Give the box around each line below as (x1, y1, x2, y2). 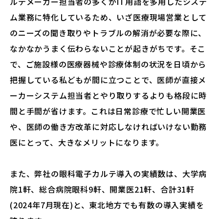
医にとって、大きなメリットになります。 (10, 136, 164, 148)
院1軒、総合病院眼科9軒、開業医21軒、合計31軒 (10, 183, 195, 195)
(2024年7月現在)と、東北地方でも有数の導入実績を (10, 198, 204, 211)
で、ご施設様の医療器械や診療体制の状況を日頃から (10, 58, 207, 70)
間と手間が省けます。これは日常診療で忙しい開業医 (10, 105, 206, 117)
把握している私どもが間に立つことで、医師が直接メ (10, 73, 207, 86)
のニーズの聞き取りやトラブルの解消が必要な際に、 (10, 26, 207, 39)
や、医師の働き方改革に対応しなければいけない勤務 (10, 120, 207, 132)
